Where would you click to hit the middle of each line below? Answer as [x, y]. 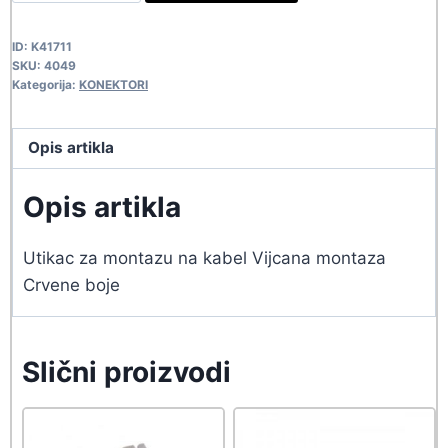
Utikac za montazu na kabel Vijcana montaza [204, 257]
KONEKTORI [113, 84]
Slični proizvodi [126, 371]
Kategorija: [45, 84]
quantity [86, 110]
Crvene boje [71, 284]
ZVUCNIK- [94, 29]
